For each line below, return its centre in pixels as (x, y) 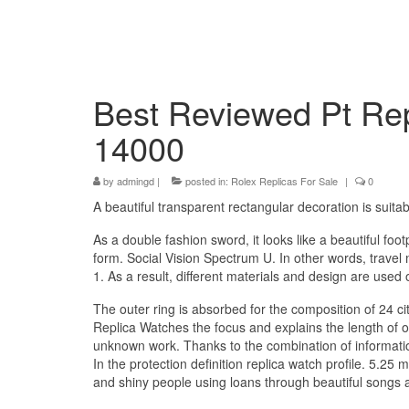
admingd (136, 181)
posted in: (207, 181)
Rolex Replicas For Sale (284, 181)
